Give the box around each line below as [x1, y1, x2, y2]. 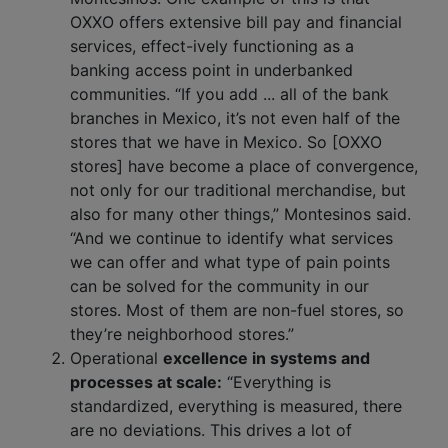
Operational [70, 348, 163, 369]
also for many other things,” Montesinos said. [70, 204, 411, 225]
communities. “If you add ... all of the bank [70, 84, 389, 105]
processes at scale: [70, 372, 222, 393]
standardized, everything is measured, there [70, 396, 402, 417]
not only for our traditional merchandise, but [70, 180, 406, 201]
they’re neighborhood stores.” [70, 324, 294, 345]
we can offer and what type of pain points [70, 252, 390, 273]
